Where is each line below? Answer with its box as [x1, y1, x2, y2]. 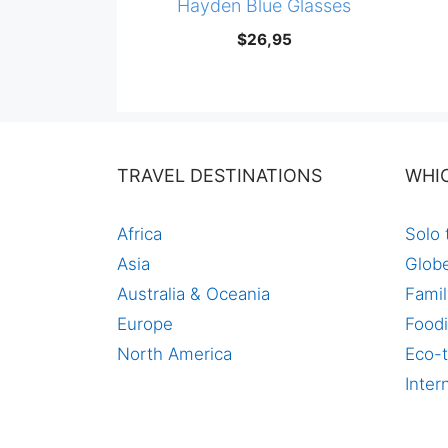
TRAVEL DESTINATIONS [117, 165, 322, 187]
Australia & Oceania [117, 284, 270, 305]
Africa [117, 224, 162, 245]
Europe [117, 314, 173, 335]
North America [117, 344, 232, 365]
